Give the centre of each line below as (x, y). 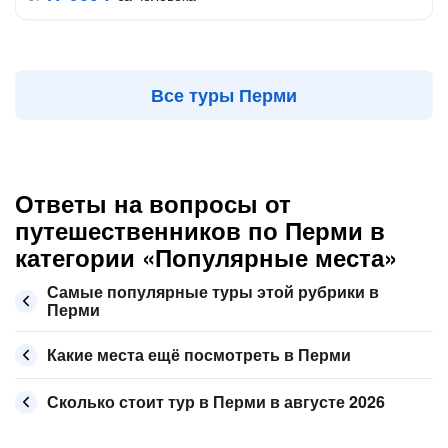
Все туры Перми (224, 95)
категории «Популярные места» (206, 257)
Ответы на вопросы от (153, 203)
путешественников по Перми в (200, 230)
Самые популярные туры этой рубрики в (213, 291)
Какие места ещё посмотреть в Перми (199, 354)
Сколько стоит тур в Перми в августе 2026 (216, 401)
